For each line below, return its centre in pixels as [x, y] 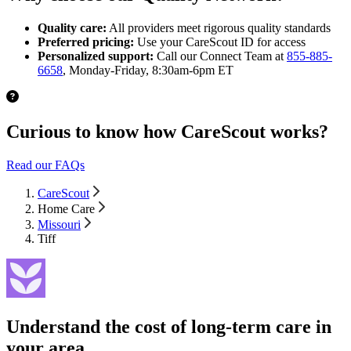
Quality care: [72, 28]
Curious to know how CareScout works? [167, 132]
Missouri [59, 225]
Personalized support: [96, 56]
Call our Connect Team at [220, 56]
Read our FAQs [45, 165]
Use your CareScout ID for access [220, 42]
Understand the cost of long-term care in [169, 327]
